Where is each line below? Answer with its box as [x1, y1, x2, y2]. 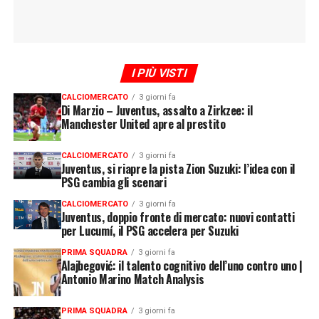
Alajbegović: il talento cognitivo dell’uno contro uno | [61, 257, 303, 275]
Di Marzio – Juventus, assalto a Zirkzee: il [61, 102, 253, 120]
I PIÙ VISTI [130, 66, 189, 80]
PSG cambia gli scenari [61, 174, 167, 192]
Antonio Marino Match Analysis [61, 271, 204, 288]
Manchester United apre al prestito [61, 115, 226, 133]
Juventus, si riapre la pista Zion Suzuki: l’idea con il [61, 160, 296, 178]
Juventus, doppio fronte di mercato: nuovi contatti [61, 209, 295, 226]
